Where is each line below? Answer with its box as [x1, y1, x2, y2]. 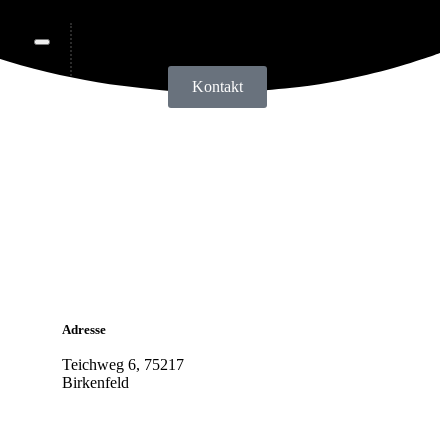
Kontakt [191, 78, 243, 95]
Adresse [61, 321, 106, 337]
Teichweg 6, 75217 [61, 355, 184, 373]
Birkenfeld [61, 373, 129, 391]
